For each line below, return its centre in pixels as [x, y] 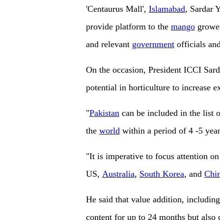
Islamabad [167, 9]
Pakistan [104, 113]
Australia [118, 174]
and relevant [109, 44]
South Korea [162, 174]
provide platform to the [128, 27]
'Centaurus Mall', [117, 9]
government [153, 44]
